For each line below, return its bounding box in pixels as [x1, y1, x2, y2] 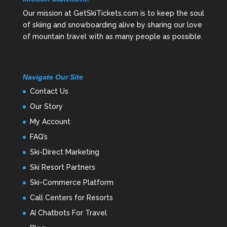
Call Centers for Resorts [29, 194, 113, 202]
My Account [29, 118, 70, 126]
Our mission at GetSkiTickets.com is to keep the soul [22, 9, 204, 18]
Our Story [29, 102, 63, 111]
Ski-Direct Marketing [29, 148, 99, 157]
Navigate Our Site [22, 73, 83, 82]
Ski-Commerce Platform [29, 178, 113, 187]
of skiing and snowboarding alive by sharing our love [22, 21, 202, 29]
